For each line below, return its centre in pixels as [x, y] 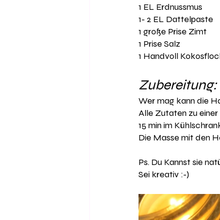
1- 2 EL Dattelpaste [176, 19]
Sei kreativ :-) [165, 174]
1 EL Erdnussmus [171, 7]
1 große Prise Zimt [174, 31]
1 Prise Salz [160, 44]
